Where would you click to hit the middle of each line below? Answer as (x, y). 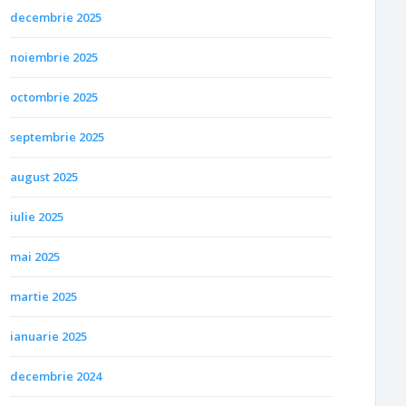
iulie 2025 (37, 216)
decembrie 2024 (56, 376)
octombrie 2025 (54, 97)
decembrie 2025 (56, 17)
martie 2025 (43, 296)
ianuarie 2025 (48, 336)
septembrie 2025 (57, 136)
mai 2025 (35, 256)
